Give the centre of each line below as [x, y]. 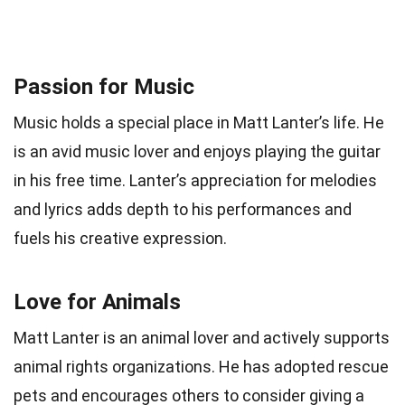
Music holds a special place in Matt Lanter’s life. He [199, 122]
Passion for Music [104, 86]
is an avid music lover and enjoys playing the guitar [197, 151]
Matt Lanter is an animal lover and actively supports [202, 337]
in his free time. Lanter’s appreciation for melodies [195, 180]
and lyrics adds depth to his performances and [183, 209]
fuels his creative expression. [120, 238]
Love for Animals [97, 301]
